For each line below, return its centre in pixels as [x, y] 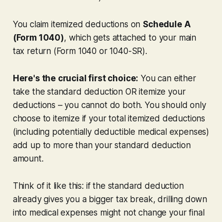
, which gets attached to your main [130, 37]
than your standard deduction [132, 145]
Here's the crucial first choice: [76, 78]
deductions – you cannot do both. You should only [109, 105]
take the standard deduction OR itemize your [99, 91]
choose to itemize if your [61, 118]
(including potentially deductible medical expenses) [111, 132]
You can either [167, 78]
